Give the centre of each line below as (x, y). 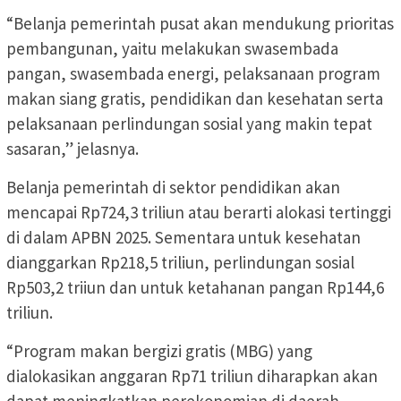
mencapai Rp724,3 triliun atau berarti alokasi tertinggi (199, 212)
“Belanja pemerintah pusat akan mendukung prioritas (200, 23)
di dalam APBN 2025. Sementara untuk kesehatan (183, 237)
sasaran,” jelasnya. (73, 148)
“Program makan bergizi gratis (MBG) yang (159, 350)
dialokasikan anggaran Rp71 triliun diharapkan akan (192, 375)
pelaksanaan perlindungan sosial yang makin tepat (189, 123)
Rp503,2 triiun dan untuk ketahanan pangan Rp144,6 (195, 287)
